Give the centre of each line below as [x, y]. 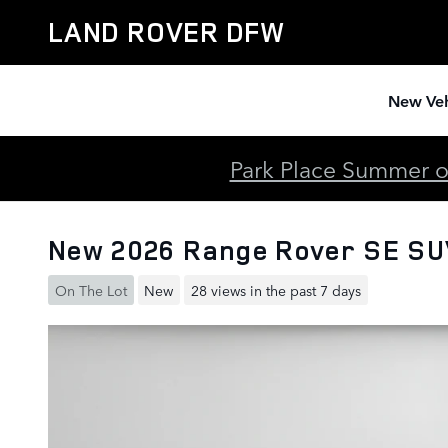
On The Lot [90, 289]
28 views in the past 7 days [275, 289]
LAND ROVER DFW [167, 32]
